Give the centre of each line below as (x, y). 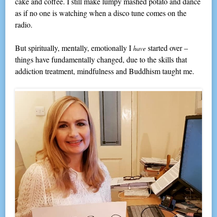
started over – (168, 48)
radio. (24, 25)
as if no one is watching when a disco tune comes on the (101, 13)
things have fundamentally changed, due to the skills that (101, 60)
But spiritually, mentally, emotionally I (74, 48)
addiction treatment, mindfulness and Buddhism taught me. (105, 71)
